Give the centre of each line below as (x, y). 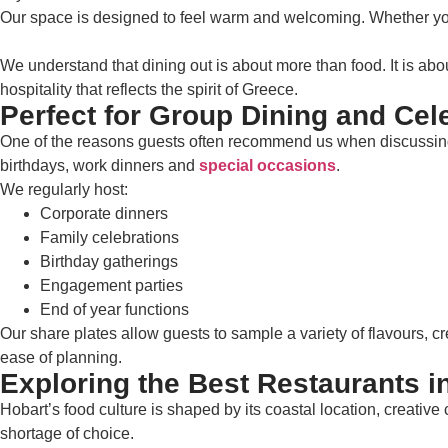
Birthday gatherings (109, 261)
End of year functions (114, 309)
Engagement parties (111, 285)
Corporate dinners (104, 213)
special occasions (267, 165)
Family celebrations (109, 237)
